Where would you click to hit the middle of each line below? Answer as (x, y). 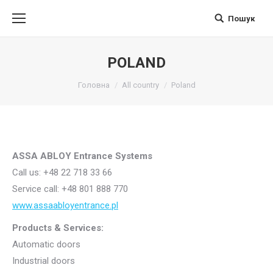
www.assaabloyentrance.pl (65, 205)
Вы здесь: (33, 81)
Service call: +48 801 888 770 (70, 189)
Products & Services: (58, 228)
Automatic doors (46, 244)
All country (140, 85)
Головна (94, 85)
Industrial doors (44, 261)
